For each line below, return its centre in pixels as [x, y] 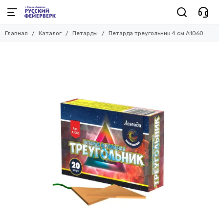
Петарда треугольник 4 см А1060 [156, 33]
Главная [16, 33]
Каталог [50, 33]
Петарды [85, 33]
